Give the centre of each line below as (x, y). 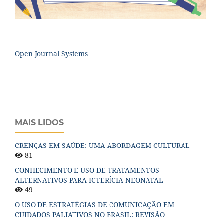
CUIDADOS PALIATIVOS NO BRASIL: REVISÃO (90, 214)
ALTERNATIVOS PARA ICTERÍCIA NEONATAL (89, 180)
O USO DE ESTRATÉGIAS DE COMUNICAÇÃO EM (94, 204)
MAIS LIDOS (39, 122)
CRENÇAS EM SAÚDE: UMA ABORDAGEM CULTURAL (102, 145)
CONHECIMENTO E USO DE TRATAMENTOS (87, 170)
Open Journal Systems (51, 53)
